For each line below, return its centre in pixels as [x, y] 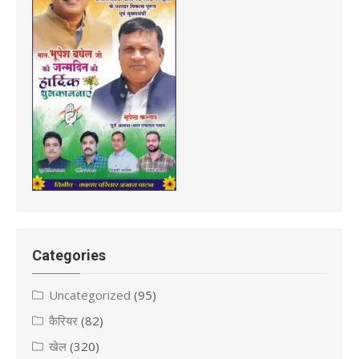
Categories [69, 255]
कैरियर [63, 320]
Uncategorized [90, 294]
